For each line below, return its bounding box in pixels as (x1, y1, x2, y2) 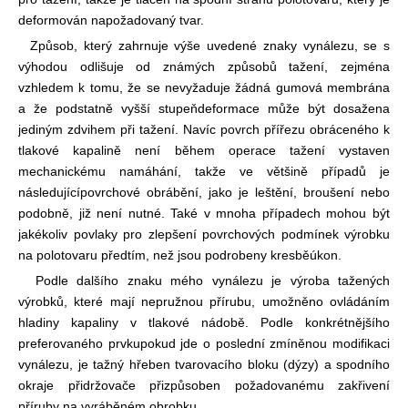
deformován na (18, 12, 106, 27)
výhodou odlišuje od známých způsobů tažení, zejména (18, 58, 390, 74)
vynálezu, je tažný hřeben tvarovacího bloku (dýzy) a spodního (18, 356, 390, 372)
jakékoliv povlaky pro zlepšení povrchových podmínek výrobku (18, 226, 390, 241)
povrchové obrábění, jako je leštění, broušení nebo (80, 184, 390, 199)
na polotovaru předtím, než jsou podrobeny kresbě (18, 247, 310, 262)
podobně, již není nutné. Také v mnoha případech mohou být (18, 205, 390, 220)
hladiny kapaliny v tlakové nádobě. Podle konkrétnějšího (18, 314, 390, 330)
